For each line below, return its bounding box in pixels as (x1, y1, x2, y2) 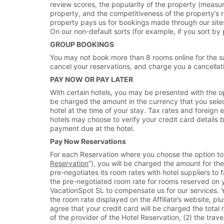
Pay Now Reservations (50, 137, 126, 145)
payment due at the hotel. (50, 124, 134, 132)
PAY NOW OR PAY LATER (50, 75, 133, 83)
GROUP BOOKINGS (50, 40, 114, 48)
